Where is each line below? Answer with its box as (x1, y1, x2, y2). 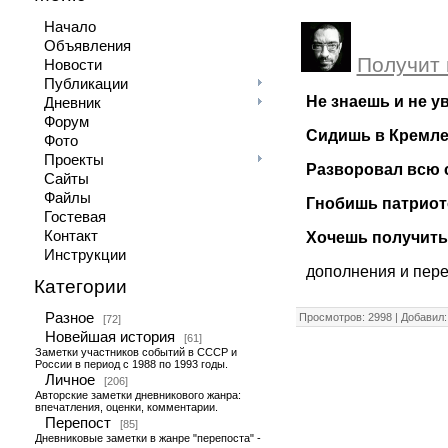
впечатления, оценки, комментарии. (34, 401, 218, 413)
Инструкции (43, 247, 126, 263)
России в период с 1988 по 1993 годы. (34, 358, 228, 370)
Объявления (43, 38, 131, 54)
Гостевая (43, 209, 106, 225)
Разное (44, 310, 94, 326)
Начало (43, 19, 96, 35)
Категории (33, 276, 127, 297)
